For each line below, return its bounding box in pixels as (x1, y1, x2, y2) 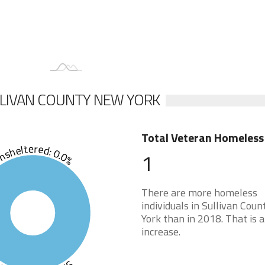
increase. (141, 224, 180, 240)
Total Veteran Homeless (141, 128, 264, 147)
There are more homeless (141, 185, 257, 201)
